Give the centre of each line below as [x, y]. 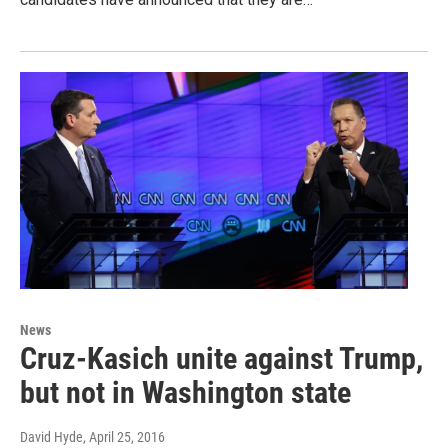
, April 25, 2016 [124, 436]
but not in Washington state [185, 392]
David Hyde [51, 436]
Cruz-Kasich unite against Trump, [221, 358]
